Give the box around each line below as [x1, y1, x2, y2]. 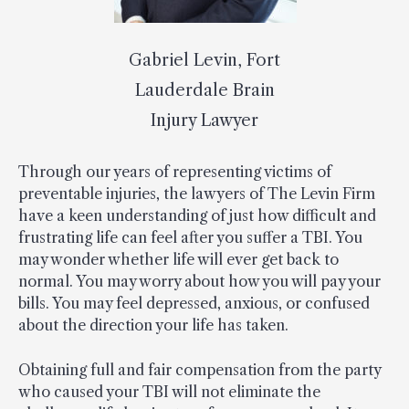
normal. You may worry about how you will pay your [18, 272, 381, 291]
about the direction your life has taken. [18, 316, 288, 335]
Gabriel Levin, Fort [129, 50, 280, 71]
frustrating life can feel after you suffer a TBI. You [18, 228, 362, 247]
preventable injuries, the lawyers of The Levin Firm [18, 184, 375, 204]
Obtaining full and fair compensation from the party [18, 361, 381, 380]
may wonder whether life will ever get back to [18, 250, 339, 269]
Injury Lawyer [151, 110, 258, 131]
